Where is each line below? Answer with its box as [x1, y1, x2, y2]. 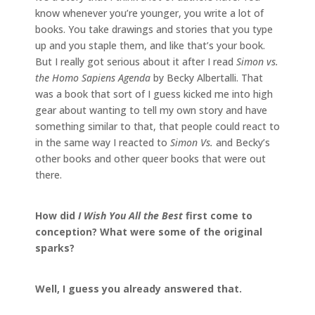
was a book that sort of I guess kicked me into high [35, 86, 273, 101]
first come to [183, 208, 252, 222]
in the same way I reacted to [35, 135, 170, 149]
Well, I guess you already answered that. [35, 281, 242, 295]
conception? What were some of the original [35, 224, 262, 238]
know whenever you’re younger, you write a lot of [35, 6, 264, 20]
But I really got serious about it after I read [35, 54, 236, 68]
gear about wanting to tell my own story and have [35, 103, 267, 117]
